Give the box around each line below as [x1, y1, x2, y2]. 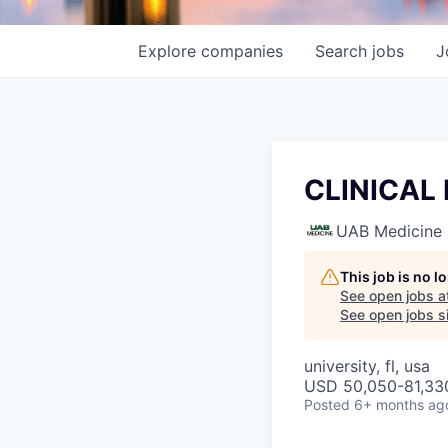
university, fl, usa [304, 356, 430, 376]
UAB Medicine [336, 221, 442, 241]
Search [315, 41, 372, 61]
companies [201, 41, 283, 61]
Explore [138, 41, 201, 61]
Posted [304, 396, 350, 413]
